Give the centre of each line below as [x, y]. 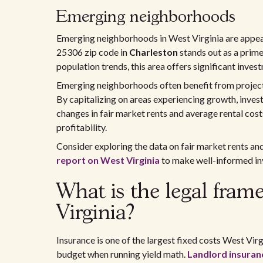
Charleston [154, 52]
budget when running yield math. [122, 254]
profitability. [82, 127]
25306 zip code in [93, 52]
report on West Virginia [108, 160]
